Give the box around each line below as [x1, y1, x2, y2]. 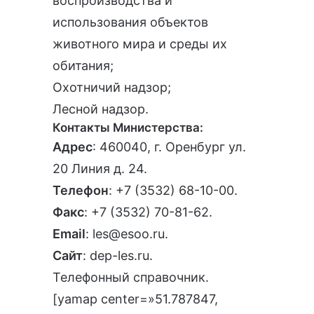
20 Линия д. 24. [53, 161, 147, 177]
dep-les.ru [90, 248, 149, 264]
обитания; [53, 58, 114, 74]
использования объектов [53, 15, 208, 30]
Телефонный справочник [53, 270, 205, 285]
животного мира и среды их [53, 36, 227, 52]
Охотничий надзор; [53, 80, 171, 95]
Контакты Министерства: [53, 121, 203, 135]
